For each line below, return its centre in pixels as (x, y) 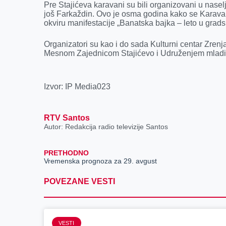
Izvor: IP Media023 (77, 87)
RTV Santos (67, 118)
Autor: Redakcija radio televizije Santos (106, 127)
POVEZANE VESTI (80, 182)
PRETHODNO (67, 153)
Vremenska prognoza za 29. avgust (101, 161)
